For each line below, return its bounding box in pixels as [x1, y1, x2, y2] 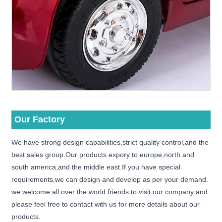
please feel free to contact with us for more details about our [11, 200, 200, 209]
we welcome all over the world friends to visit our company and [11, 188, 208, 196]
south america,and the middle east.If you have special [11, 163, 181, 171]
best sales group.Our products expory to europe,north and [11, 151, 195, 159]
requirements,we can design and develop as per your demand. [11, 175, 209, 184]
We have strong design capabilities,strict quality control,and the [11, 138, 209, 147]
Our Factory [14, 114, 65, 125]
